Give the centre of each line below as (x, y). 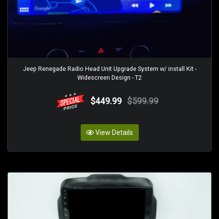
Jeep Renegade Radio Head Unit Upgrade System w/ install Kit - (109, 69)
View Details (114, 132)
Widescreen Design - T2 (109, 78)
